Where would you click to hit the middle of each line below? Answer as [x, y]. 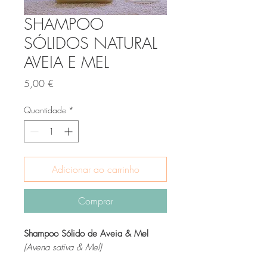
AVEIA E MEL [66, 63]
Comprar [95, 201]
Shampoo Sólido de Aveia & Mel [86, 234]
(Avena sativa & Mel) [63, 248]
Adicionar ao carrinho [95, 170]
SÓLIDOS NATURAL [91, 44]
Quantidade [45, 110]
